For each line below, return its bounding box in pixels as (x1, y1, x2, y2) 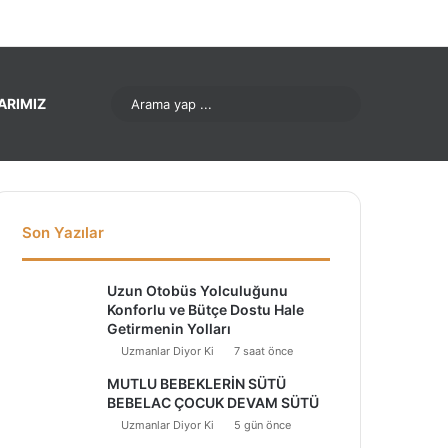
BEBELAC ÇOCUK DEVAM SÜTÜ (107, 394, 320, 411)
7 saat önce (234, 344, 294, 358)
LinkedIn (31, 12, 94, 32)
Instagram (91, 12, 166, 32)
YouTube (61, 12, 126, 32)
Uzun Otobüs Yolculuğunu (107, 282, 289, 299)
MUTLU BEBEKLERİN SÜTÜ (107, 375, 287, 392)
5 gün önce (234, 418, 292, 432)
